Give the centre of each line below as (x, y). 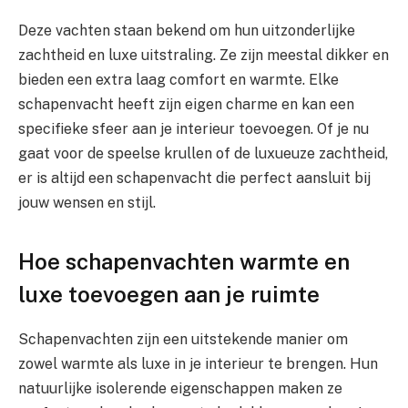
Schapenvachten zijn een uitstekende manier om (183, 339)
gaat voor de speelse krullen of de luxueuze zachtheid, (203, 154)
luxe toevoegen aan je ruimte (169, 294)
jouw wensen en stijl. (87, 203)
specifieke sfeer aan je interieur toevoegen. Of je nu (194, 129)
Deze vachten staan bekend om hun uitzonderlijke (187, 31)
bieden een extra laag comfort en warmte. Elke (178, 80)
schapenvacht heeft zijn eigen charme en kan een (186, 105)
